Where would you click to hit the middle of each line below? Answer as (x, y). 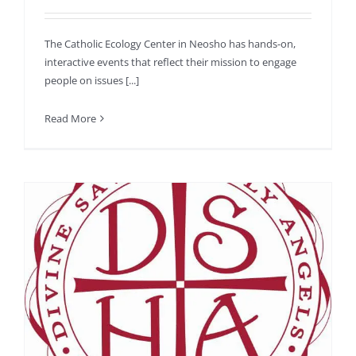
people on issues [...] (92, 81)
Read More (70, 119)
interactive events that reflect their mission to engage (170, 62)
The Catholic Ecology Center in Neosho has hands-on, (170, 44)
